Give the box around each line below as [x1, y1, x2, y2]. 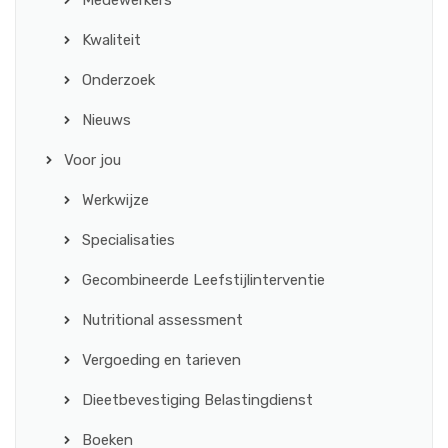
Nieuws [82, 111, 131, 129]
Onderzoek [82, 71, 155, 89]
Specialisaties [82, 231, 175, 249]
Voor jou [64, 151, 121, 169]
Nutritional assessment [82, 311, 243, 329]
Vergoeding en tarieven [82, 351, 241, 369]
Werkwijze [82, 191, 149, 209]
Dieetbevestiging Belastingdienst [82, 391, 313, 409]
